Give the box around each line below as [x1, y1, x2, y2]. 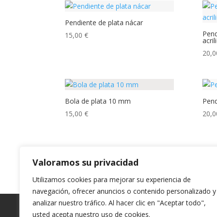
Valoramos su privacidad [32, 156, 139, 168]
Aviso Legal [160, 201, 198, 211]
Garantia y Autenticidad [65, 201, 148, 211]
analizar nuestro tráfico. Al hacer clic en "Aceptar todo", [32, 198, 206, 207]
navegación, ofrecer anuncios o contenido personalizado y [32, 186, 216, 196]
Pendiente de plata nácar [65, 17, 143, 27]
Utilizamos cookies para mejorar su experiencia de [32, 175, 191, 184]
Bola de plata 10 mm [65, 96, 131, 106]
